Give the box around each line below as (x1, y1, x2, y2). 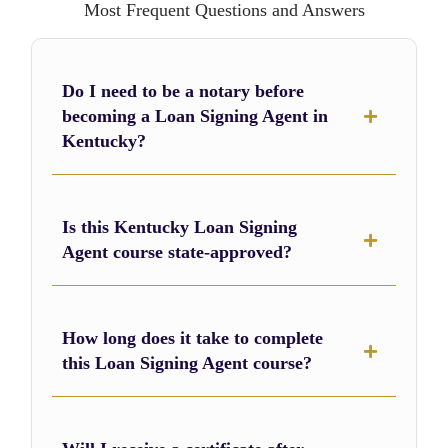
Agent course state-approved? (62, 242, 293, 263)
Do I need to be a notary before (62, 81, 305, 102)
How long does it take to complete (62, 328, 324, 349)
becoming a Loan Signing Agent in (62, 106, 329, 127)
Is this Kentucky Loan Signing (62, 217, 298, 238)
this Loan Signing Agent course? (62, 353, 313, 374)
